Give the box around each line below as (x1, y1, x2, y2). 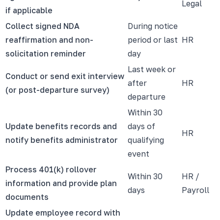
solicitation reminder (5, 48, 86, 58)
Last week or (128, 64, 176, 74)
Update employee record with (5, 207, 120, 218)
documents (5, 192, 49, 202)
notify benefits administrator (5, 135, 118, 145)
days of (128, 121, 155, 131)
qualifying (128, 135, 164, 145)
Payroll (182, 185, 209, 195)
